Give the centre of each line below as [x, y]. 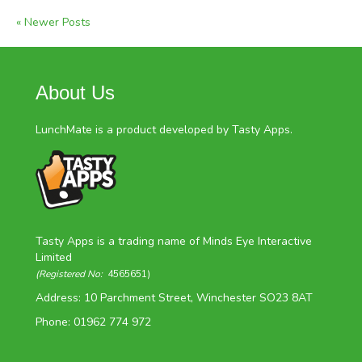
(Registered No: [70, 274]
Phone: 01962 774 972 [93, 322]
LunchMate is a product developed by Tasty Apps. [164, 130]
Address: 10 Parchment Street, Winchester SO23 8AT [174, 298]
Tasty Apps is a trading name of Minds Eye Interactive [174, 242]
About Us [75, 93]
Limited [54, 258]
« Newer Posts [53, 23]
